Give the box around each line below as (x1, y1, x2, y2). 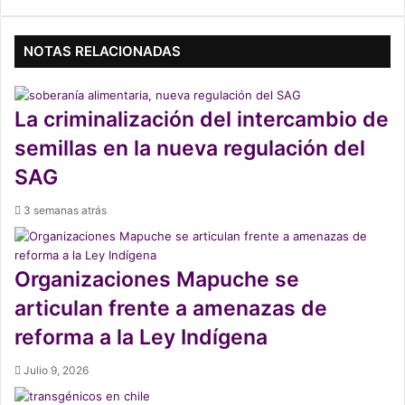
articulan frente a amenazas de (14, 296, 327, 322)
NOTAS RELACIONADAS (24, 42, 181, 61)
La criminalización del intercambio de (14, 107, 389, 133)
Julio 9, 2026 (24, 363, 89, 378)
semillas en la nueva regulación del (14, 136, 365, 162)
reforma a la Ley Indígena (14, 325, 268, 351)
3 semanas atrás (24, 203, 107, 218)
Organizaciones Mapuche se (14, 267, 299, 293)
